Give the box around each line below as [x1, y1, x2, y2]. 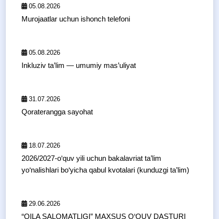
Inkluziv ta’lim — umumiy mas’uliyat [22, 61, 136, 70]
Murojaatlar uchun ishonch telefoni [22, 15, 130, 23]
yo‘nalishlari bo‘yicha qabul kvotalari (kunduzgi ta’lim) [22, 166, 189, 175]
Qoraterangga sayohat [22, 108, 93, 116]
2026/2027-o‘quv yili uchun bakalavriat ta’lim [22, 154, 161, 163]
